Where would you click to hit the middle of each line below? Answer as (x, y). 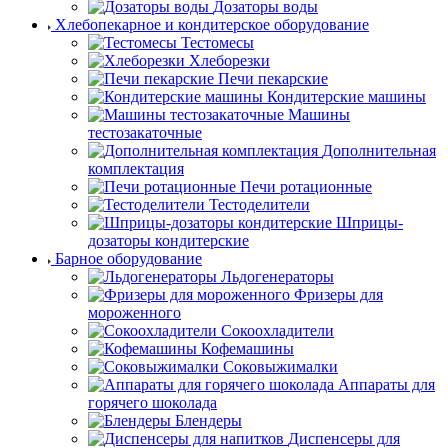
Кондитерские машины (346, 96)
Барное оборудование (128, 258)
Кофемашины (247, 348)
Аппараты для (386, 384)
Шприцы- (369, 222)
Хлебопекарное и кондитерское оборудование (212, 24)
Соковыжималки (280, 366)
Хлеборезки (229, 60)
